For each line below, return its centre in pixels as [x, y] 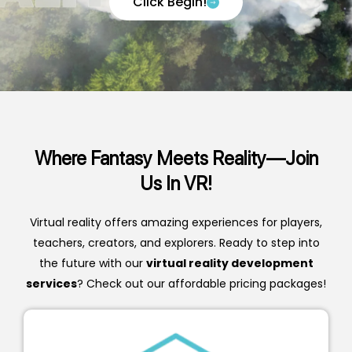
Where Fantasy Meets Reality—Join [176, 159]
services [51, 284]
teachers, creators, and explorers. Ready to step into [176, 243]
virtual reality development [229, 264]
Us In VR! [176, 184]
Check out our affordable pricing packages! [205, 284]
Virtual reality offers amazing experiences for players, [176, 223]
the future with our [92, 264]
